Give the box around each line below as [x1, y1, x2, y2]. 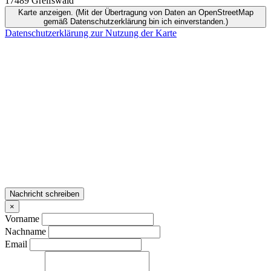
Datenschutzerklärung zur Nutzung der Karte [5, 27, 177, 38]
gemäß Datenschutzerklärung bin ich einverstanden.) [43, 16, 228, 26]
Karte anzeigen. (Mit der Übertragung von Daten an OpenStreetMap [18, 7, 253, 17]
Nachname [5, 226, 46, 237]
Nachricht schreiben [10, 189, 79, 198]
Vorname [5, 213, 39, 224]
